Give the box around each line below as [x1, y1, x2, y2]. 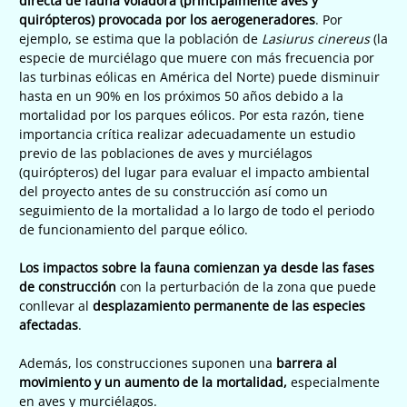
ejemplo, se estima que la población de [19, 29, 262, 47]
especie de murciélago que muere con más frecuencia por [19, 48, 374, 66]
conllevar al [19, 296, 93, 314]
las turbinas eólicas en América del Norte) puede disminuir [19, 67, 380, 85]
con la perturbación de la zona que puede [120, 277, 376, 295]
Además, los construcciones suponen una [19, 353, 276, 372]
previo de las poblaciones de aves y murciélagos [19, 144, 313, 162]
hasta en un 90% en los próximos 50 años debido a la [19, 86, 343, 104]
